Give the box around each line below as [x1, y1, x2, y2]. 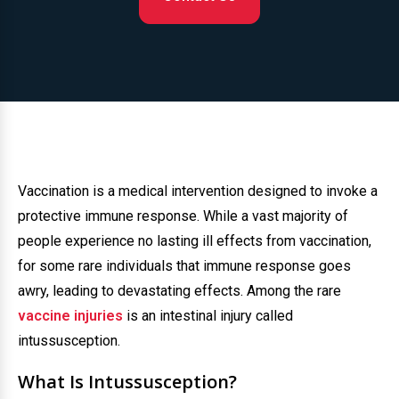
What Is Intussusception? [18, 370, 237, 394]
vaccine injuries [18, 307, 123, 324]
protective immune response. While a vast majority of [18, 208, 348, 224]
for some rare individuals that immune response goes [18, 257, 351, 274]
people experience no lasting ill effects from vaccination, [18, 232, 371, 249]
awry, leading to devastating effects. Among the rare [18, 282, 341, 299]
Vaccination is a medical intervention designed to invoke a [18, 183, 378, 199]
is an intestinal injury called [123, 307, 293, 324]
